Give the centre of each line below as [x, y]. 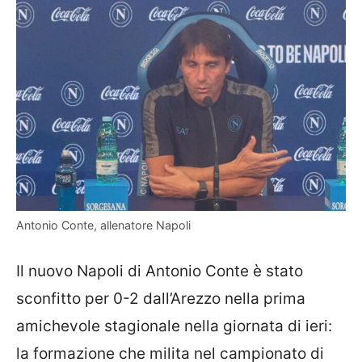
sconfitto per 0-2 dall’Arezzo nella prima [161, 299]
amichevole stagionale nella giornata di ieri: [174, 326]
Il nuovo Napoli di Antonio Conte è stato [160, 271]
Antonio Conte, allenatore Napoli [103, 225]
